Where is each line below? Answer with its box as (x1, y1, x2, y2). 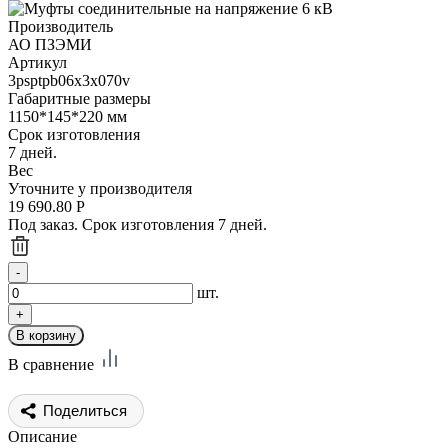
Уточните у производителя (8, 179, 192, 197)
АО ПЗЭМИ (8, 35, 92, 53)
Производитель (8, 17, 113, 35)
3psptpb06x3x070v (8, 71, 130, 89)
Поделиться (43, 401, 127, 419)
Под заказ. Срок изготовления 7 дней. (8, 215, 267, 233)
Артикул (8, 53, 67, 71)
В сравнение (8, 355, 98, 373)
